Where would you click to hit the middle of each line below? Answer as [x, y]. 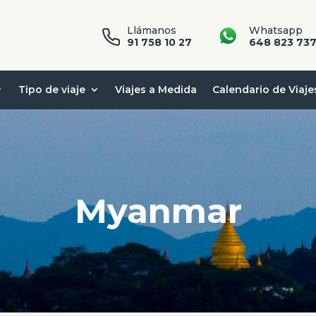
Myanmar [158, 211]
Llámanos [152, 30]
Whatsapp [275, 30]
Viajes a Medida [156, 89]
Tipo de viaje [51, 89]
